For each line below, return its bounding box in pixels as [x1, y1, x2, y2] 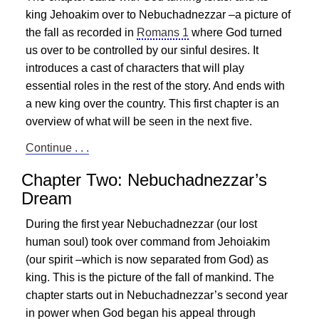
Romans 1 [137, 26, 189, 38]
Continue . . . [26, 142, 89, 154]
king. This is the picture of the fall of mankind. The [26, 271, 274, 283]
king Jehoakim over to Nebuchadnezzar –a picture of [26, 9, 291, 21]
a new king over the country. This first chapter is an [26, 98, 279, 110]
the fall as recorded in [26, 26, 137, 38]
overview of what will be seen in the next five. [26, 115, 252, 127]
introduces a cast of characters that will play [26, 62, 244, 74]
